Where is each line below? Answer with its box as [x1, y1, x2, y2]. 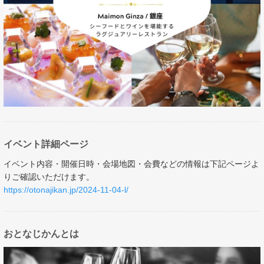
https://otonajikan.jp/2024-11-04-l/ [4, 184, 128, 194]
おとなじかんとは [4, 228, 79, 239]
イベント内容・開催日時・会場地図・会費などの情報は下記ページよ [4, 159, 259, 169]
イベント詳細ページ [4, 138, 88, 149]
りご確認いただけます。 [4, 171, 94, 181]
